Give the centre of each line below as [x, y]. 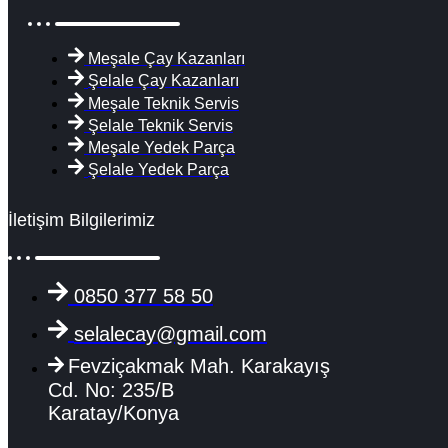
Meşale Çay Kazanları [166, 59]
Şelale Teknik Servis [160, 126]
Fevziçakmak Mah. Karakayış [199, 366]
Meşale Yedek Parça [161, 148]
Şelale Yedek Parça [158, 170]
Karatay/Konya [113, 412]
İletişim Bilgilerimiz [81, 219]
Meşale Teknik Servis [163, 103]
